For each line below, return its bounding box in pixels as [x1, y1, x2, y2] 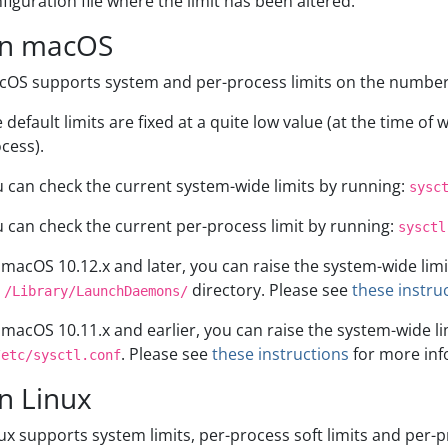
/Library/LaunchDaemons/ [4, 283, 188, 299]
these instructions [212, 343, 349, 365]
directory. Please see [188, 279, 352, 301]
